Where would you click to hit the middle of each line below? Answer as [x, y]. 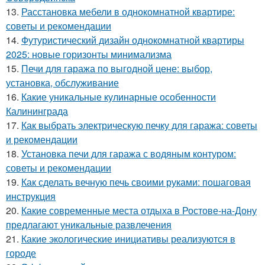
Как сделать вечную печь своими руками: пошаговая [136, 182]
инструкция [31, 196]
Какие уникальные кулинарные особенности [119, 96]
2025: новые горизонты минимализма [89, 54]
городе [21, 253]
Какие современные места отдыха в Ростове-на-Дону [139, 210]
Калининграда [37, 111]
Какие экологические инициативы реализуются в [128, 238]
